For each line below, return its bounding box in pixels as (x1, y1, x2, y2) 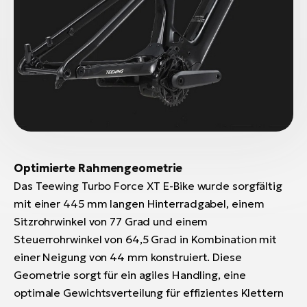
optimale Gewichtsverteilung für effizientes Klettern (14, 286, 284, 300)
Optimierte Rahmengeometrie (14, 161, 183, 175)
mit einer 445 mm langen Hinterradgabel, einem (14, 197, 265, 211)
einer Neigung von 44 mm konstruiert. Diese (14, 250, 242, 265)
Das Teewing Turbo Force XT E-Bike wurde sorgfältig (14, 179, 282, 193)
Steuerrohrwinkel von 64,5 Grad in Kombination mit (14, 232, 278, 247)
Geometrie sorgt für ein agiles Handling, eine (14, 268, 246, 282)
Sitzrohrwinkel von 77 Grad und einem (14, 214, 208, 229)
